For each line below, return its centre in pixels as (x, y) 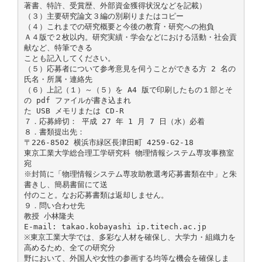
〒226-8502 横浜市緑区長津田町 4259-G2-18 (108, 142)
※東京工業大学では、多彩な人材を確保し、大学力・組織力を (130, 237)
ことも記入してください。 (69, 58)
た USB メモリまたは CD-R (74, 111)
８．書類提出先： (54, 132)
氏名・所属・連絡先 (58, 79)
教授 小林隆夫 (49, 216)
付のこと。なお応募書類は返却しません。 (96, 195)
